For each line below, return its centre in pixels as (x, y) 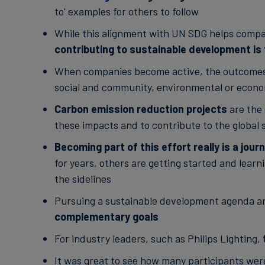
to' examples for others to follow (126, 11)
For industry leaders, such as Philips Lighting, (158, 238)
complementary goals (106, 216)
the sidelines (83, 179)
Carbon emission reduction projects (142, 109)
